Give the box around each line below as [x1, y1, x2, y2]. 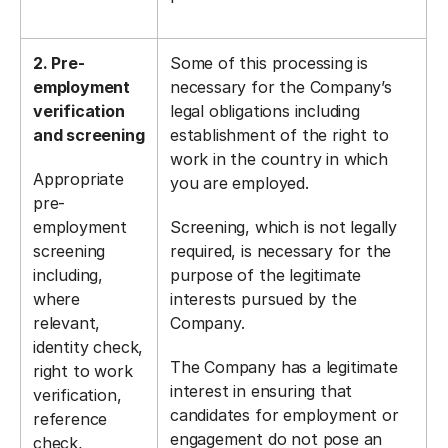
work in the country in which [170, 149, 388, 169]
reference [33, 409, 108, 429]
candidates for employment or [170, 405, 399, 425]
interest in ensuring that [170, 381, 353, 401]
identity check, [33, 337, 144, 357]
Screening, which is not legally [170, 217, 398, 237]
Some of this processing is [170, 53, 369, 73]
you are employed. [170, 173, 309, 193]
